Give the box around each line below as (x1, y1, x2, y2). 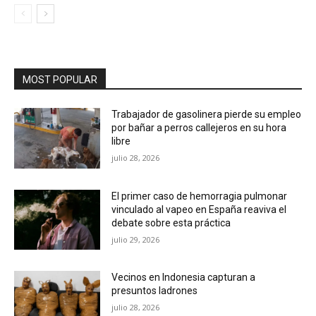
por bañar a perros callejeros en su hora (111, 122, 287, 134)
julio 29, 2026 (111, 233, 160, 245)
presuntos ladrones (111, 285, 198, 297)
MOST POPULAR (23, 74, 97, 86)
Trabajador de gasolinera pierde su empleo (111, 109, 302, 121)
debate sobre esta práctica (111, 217, 231, 229)
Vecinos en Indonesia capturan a (111, 272, 256, 284)
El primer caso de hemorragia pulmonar (111, 190, 288, 202)
